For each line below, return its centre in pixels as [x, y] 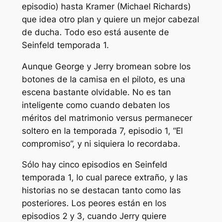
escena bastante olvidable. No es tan [96, 92]
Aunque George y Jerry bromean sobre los [106, 66]
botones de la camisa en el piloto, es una [103, 79]
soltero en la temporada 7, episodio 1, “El [102, 131]
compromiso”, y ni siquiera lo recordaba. [101, 143]
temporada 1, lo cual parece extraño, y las [105, 178]
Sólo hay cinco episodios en [78, 165]
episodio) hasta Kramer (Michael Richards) [106, 6]
